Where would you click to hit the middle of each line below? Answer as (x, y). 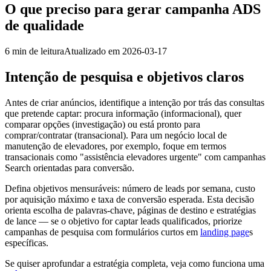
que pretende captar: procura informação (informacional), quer (123, 113)
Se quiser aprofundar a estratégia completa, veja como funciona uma (135, 263)
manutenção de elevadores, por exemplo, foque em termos (116, 146)
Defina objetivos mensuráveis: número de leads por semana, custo (130, 188)
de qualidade (44, 25)
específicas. (27, 243)
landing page (225, 232)
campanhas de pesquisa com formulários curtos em (103, 232)
